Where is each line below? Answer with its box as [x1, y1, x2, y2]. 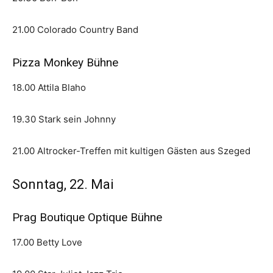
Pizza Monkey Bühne [12, 55, 118, 70]
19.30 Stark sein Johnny [12, 113, 116, 126]
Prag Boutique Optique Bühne [12, 210, 162, 225]
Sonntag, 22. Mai [12, 177, 114, 193]
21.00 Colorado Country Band [12, 24, 138, 36]
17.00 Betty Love [12, 236, 82, 249]
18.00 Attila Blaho [12, 82, 86, 94]
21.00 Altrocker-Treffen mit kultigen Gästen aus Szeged [12, 145, 250, 157]
